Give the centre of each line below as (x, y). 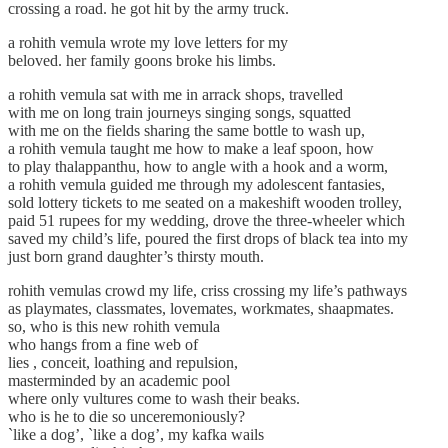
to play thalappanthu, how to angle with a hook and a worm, (198, 167)
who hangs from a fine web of (103, 345)
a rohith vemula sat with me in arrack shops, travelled (175, 95)
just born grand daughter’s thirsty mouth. (136, 257)
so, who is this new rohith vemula (114, 327)
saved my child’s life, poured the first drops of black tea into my (208, 239)
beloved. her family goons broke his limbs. (142, 61)
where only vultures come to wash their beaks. (154, 399)
